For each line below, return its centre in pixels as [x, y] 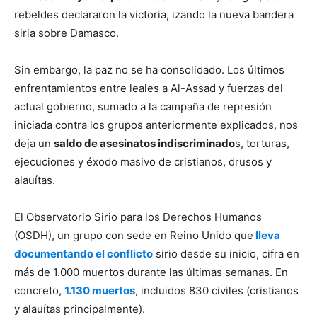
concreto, [39, 290]
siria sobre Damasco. [68, 33]
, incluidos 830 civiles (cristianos [217, 290]
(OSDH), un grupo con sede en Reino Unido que [134, 235]
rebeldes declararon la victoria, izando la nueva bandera [154, 14]
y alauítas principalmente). [81, 309]
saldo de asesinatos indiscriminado [144, 143]
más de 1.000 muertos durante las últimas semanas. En [151, 272]
